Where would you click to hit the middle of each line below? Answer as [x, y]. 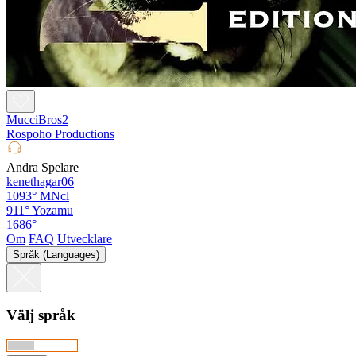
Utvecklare [85, 238]
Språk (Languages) [56, 254]
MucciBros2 [37, 119]
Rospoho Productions [60, 133]
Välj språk [41, 315]
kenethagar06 [40, 181]
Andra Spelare [43, 167]
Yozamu [52, 210]
